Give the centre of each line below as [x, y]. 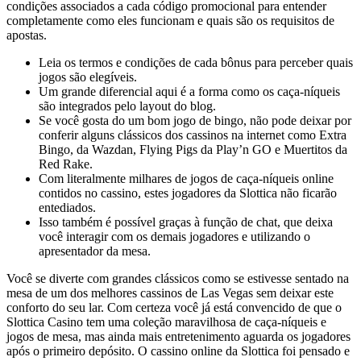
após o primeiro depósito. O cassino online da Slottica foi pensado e [178, 351]
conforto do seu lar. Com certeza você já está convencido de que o [174, 307]
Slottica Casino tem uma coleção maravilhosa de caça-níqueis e [166, 322]
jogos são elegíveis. [88, 77]
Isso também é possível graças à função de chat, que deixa [186, 222]
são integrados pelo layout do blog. [127, 106]
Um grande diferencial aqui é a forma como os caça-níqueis [189, 91]
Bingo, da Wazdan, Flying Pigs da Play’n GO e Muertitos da [193, 149]
